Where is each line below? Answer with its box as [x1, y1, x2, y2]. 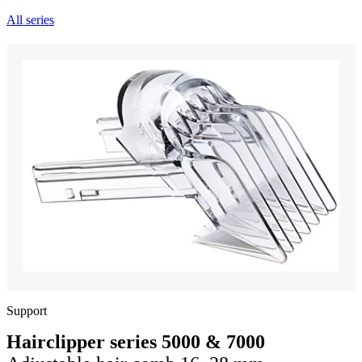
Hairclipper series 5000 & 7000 [6, 330, 265, 352]
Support [6, 303, 47, 318]
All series [6, 13, 54, 27]
